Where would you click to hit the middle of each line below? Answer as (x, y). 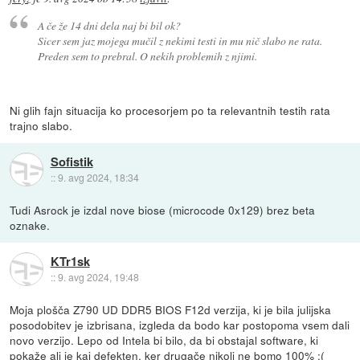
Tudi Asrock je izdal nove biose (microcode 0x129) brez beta (163, 209)
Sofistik (72, 161)
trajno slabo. (41, 125)
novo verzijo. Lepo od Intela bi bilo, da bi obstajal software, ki (164, 340)
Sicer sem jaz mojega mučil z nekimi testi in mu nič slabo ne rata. (180, 40)
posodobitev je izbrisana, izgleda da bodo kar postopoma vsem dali (180, 324)
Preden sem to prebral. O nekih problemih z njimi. (147, 55)
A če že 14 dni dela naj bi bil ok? (109, 25)
